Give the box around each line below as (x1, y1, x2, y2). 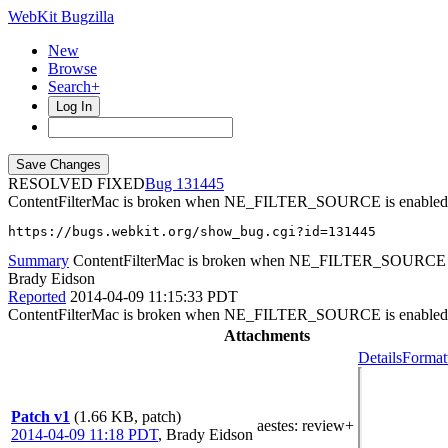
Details (358, 349, 402, 366)
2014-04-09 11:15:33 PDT (70, 288, 238, 305)
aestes (257, 417, 294, 434)
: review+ (294, 417, 354, 434)
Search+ (48, 78, 100, 95)
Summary (8, 252, 69, 269)
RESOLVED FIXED (8, 175, 145, 192)
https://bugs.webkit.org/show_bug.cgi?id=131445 (8, 224, 376, 239)
